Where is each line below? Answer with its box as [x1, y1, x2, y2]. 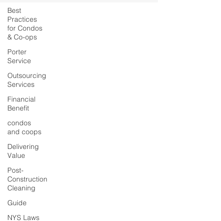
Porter [7, 47, 27, 56]
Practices [7, 15, 37, 24]
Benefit [7, 104, 29, 112]
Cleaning [7, 184, 36, 192]
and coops [7, 127, 41, 136]
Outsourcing [7, 71, 46, 80]
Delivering [7, 142, 39, 151]
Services [7, 80, 35, 89]
